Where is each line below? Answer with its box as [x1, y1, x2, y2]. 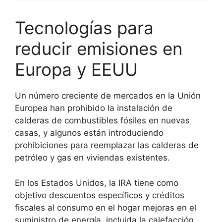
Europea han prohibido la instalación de [15, 103, 172, 113]
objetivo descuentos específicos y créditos [15, 190, 184, 200]
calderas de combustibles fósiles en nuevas [15, 115, 190, 126]
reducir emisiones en [15, 38, 182, 59]
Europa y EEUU [15, 59, 138, 80]
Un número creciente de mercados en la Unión [15, 91, 201, 101]
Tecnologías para [15, 17, 154, 39]
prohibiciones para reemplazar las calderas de [15, 140, 199, 151]
